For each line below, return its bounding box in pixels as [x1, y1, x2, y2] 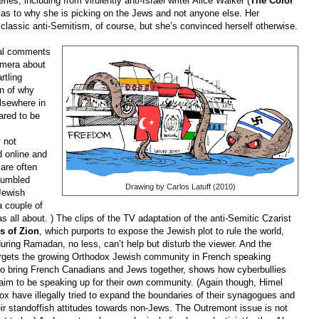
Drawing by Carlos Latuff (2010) [125, 182, 236, 192]
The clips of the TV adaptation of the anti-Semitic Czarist [56, 213, 291, 224]
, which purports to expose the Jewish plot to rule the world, [39, 226, 284, 237]
